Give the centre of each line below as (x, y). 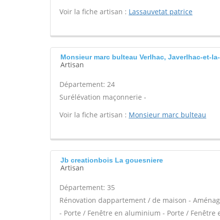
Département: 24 (87, 84)
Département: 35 (87, 187)
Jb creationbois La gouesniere (112, 160)
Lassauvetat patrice (161, 12)
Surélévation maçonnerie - (103, 97)
